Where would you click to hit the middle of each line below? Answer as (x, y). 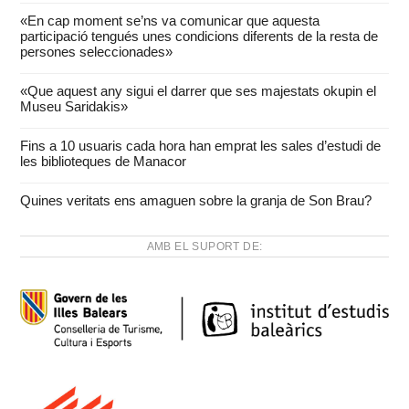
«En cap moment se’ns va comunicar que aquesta (170, 21)
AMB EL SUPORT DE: (204, 246)
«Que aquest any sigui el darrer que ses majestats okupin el (199, 91)
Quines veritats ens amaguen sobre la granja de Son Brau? (196, 200)
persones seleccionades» (97, 52)
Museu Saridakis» (74, 106)
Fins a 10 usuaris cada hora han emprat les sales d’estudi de (201, 146)
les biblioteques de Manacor (104, 161)
